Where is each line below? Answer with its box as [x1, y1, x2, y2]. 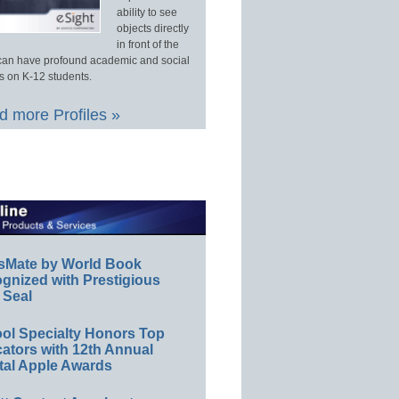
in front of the [116, 38, 179, 52]
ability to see [116, 6, 177, 20]
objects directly [116, 22, 189, 36]
